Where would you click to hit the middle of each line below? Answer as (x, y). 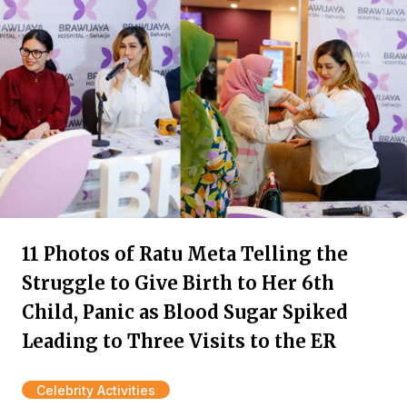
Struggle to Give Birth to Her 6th (178, 283)
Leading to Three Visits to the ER (179, 341)
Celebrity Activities (96, 390)
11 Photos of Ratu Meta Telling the (185, 254)
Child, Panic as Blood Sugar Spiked (185, 312)
